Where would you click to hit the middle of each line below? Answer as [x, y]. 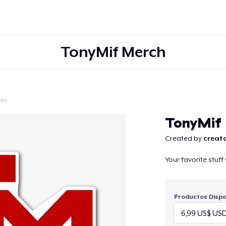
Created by [184, 138]
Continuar [113, 114]
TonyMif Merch [113, 52]
